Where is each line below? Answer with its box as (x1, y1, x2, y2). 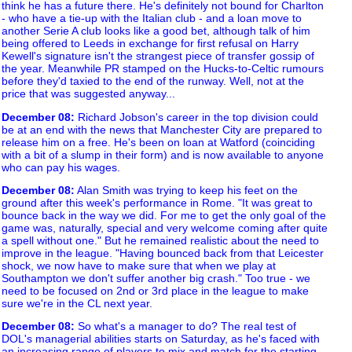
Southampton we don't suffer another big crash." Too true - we (2, 271, 310, 284)
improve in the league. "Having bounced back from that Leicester (2, 246, 324, 259)
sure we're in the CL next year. (2, 296, 152, 310)
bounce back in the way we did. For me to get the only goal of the (2, 208, 326, 222)
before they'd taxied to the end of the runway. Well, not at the (2, 75, 304, 88)
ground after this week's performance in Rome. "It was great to (2, 196, 313, 209)
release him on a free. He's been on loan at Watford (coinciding (2, 135, 315, 148)
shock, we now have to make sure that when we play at (2, 258, 276, 272)
